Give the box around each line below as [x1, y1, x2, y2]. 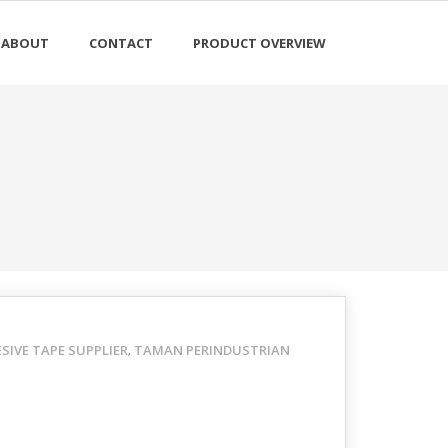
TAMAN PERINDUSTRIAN [134, 341, 290, 359]
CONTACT [89, 34, 153, 52]
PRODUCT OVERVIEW [193, 34, 326, 52]
